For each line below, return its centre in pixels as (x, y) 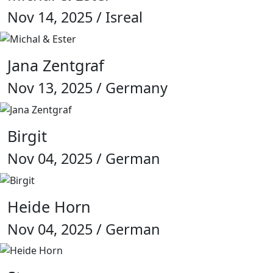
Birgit (27, 136)
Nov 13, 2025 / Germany (87, 88)
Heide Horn (49, 206)
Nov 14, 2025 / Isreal (75, 17)
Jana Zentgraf (56, 66)
